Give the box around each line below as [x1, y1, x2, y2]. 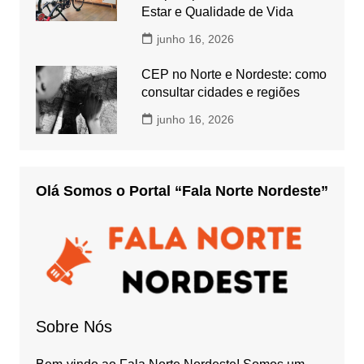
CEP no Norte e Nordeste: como [141, 67, 327, 81]
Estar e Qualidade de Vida [141, 4, 293, 19]
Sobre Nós [35, 317, 112, 336]
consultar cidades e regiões [141, 84, 300, 99]
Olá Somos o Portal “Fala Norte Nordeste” [35, 183, 328, 200]
